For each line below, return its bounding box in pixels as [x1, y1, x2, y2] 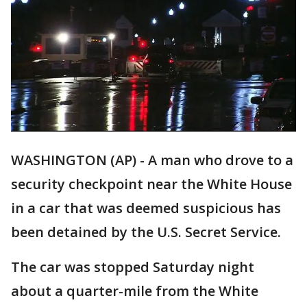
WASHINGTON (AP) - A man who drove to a [11, 151, 293, 170]
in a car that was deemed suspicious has [11, 199, 281, 218]
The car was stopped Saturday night [11, 258, 254, 277]
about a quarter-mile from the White [11, 282, 258, 301]
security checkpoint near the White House [11, 175, 292, 194]
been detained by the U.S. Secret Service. [11, 223, 281, 242]
